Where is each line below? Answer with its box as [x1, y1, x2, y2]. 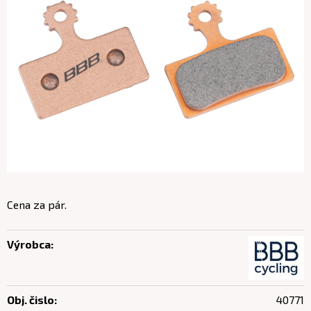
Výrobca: [7, 237, 53, 251]
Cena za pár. [7, 198, 67, 211]
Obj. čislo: [7, 293, 57, 306]
